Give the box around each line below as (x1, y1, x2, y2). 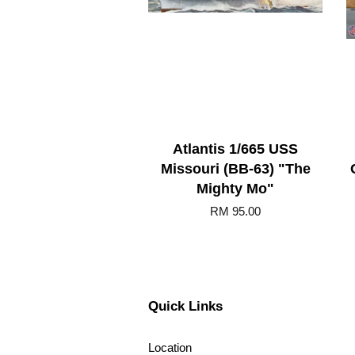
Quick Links (148, 298, 223, 314)
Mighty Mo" (197, 180, 274, 197)
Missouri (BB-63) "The (160, 160, 311, 177)
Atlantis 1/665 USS (173, 140, 298, 157)
